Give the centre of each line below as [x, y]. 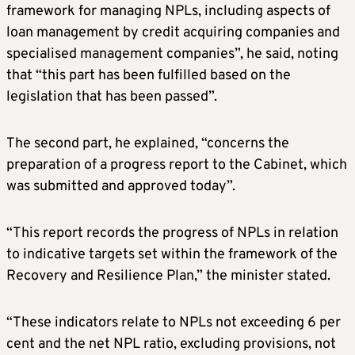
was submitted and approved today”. [121, 187]
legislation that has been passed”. [112, 97]
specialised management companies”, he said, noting [172, 55]
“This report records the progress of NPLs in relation [172, 234]
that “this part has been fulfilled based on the [149, 76]
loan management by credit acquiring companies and [173, 33]
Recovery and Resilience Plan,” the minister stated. [168, 277]
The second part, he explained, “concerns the [148, 144]
